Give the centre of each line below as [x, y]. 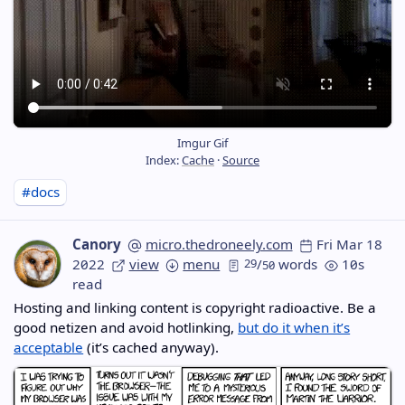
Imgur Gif [202, 142]
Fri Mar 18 [350, 244]
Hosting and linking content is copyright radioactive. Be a [195, 307]
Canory [96, 244]
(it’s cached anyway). [151, 347]
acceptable [49, 347]
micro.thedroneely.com [219, 244]
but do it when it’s [294, 327]
